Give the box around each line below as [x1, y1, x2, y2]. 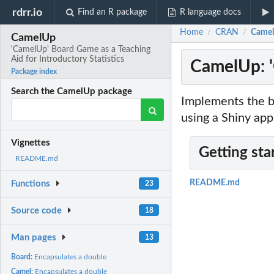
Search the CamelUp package [11, 87, 133, 97]
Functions [11, 179, 51, 189]
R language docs [179, 8, 241, 17]
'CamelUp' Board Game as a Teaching [11, 45, 151, 54]
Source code [11, 206, 62, 216]
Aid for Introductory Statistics [11, 55, 125, 64]
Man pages [11, 232, 57, 242]
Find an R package [78, 8, 147, 17]
